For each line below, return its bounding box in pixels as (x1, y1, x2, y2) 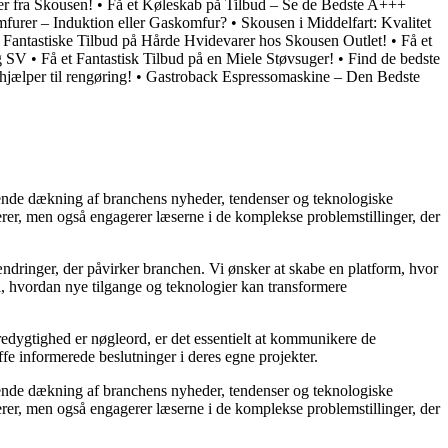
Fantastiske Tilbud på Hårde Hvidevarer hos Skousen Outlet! (3, 31, 387, 49)
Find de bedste (348, 49, 440, 67)
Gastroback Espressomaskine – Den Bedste (146, 67, 420, 85)
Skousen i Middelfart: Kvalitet (241, 13, 431, 31)
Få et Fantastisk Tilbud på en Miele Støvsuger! (41, 49, 334, 67)
